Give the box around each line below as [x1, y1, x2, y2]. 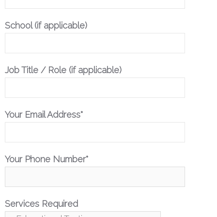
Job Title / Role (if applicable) [5, 65, 122, 75]
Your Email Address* [5, 109, 83, 120]
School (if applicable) [5, 20, 87, 31]
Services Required [5, 199, 78, 209]
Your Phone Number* [5, 154, 89, 164]
